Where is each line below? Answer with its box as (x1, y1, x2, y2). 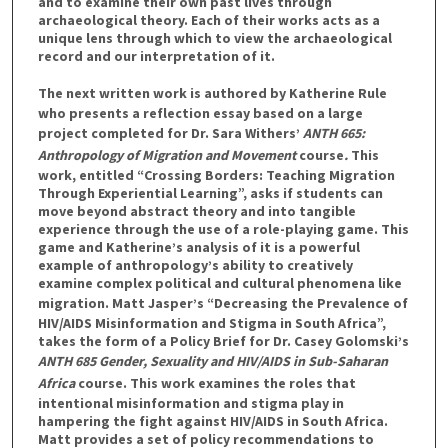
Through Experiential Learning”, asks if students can (37, 183, 383, 202)
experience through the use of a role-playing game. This (37, 219, 409, 238)
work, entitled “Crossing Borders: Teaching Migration (37, 165, 395, 184)
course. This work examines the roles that (74, 373, 356, 392)
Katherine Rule (288, 83, 387, 102)
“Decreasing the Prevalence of (206, 293, 408, 312)
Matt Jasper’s (111, 293, 207, 312)
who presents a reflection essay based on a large (37, 103, 363, 122)
